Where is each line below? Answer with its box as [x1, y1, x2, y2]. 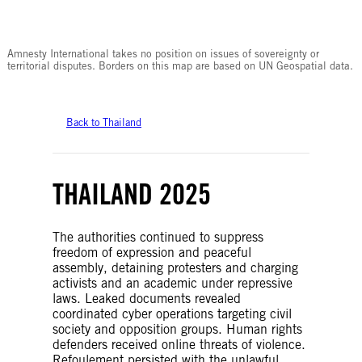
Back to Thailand [66, 116, 141, 128]
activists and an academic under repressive [53, 275, 293, 291]
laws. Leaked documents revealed [53, 290, 241, 306]
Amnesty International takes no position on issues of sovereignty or [6, 47, 319, 60]
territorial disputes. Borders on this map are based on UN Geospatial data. [6, 59, 353, 72]
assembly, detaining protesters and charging [53, 259, 298, 276]
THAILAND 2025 [53, 175, 211, 211]
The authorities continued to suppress [53, 229, 263, 245]
